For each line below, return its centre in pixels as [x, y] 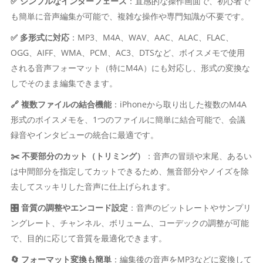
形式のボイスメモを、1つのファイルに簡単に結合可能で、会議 [128, 119]
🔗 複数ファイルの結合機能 [61, 104]
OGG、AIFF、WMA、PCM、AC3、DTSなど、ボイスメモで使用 [127, 53]
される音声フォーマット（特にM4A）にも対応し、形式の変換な [130, 68]
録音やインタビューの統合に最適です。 [84, 135]
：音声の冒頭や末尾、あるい [198, 156]
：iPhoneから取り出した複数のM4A [179, 104]
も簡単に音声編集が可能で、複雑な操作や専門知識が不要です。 [129, 16]
